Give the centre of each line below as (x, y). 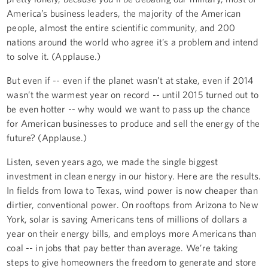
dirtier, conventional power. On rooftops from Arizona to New (133, 204)
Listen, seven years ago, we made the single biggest (112, 161)
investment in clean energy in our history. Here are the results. (134, 176)
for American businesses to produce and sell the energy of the (133, 123)
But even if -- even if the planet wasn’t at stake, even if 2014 (130, 80)
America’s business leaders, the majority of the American (124, 13)
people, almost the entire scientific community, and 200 (121, 27)
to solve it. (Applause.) (54, 56)
